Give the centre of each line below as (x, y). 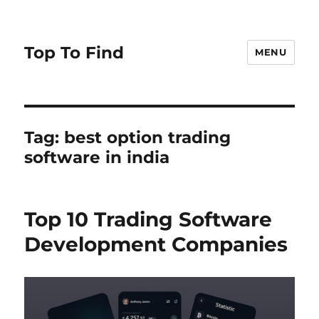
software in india (97, 157)
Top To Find (74, 52)
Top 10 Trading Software (148, 219)
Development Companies (156, 244)
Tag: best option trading (128, 137)
